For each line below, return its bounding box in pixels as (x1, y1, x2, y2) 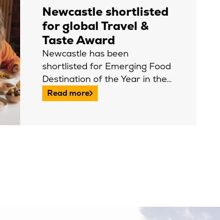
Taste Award (42, 32, 115, 48)
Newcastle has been (42, 48, 129, 59)
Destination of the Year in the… (42, 73, 172, 84)
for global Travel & (42, 18, 149, 33)
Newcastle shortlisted (42, 4, 168, 19)
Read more (47, 88, 89, 98)
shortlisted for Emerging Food (42, 60, 171, 72)
